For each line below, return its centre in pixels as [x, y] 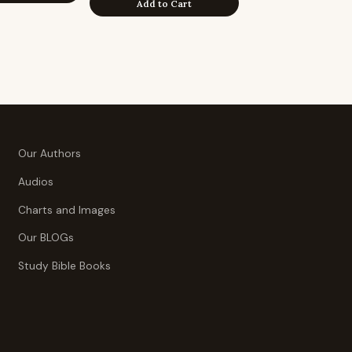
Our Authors [49, 154]
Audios [35, 181]
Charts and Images [66, 210]
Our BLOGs [46, 238]
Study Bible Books [64, 266]
